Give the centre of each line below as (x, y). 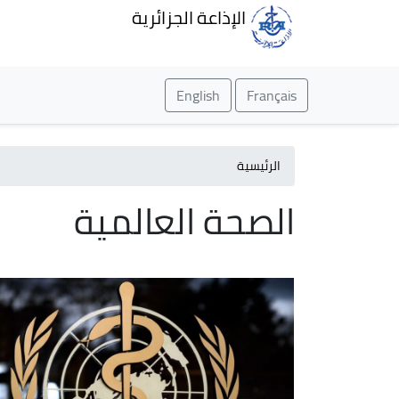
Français (272, 95)
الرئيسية (259, 166)
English (198, 95)
